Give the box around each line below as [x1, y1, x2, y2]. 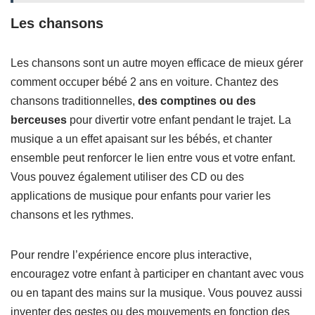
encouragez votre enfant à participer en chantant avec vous [11, 268, 304, 281]
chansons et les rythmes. [11, 209, 134, 221]
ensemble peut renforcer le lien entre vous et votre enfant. [11, 152, 295, 165]
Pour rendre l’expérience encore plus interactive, [11, 249, 252, 262]
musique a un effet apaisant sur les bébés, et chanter [11, 133, 272, 146]
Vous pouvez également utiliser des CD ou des [11, 171, 244, 184]
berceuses [11, 114, 67, 127]
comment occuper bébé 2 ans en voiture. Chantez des [11, 76, 278, 89]
